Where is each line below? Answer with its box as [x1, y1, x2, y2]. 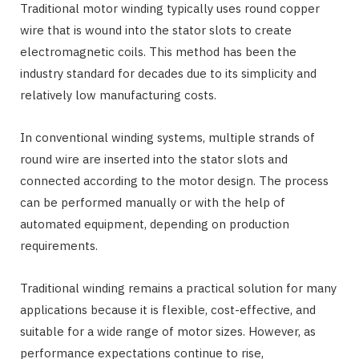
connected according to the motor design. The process [20, 173, 329, 189]
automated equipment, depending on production [20, 216, 289, 232]
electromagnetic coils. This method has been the [20, 44, 296, 60]
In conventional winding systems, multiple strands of [20, 130, 315, 146]
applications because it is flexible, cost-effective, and [20, 302, 316, 318]
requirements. [20, 238, 98, 254]
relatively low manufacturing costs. [20, 87, 216, 103]
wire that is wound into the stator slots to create [20, 22, 292, 38]
